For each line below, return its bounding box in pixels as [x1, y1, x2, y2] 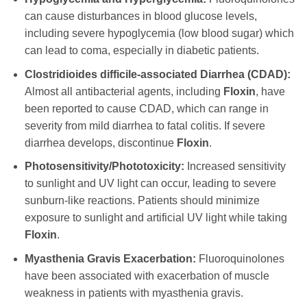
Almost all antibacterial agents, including [24, 85, 223, 97]
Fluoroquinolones [195, 252, 284, 265]
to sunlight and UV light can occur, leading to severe [24, 177, 276, 190]
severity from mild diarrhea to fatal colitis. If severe [24, 119, 265, 132]
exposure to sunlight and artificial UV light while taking [24, 212, 287, 224]
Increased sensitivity [184, 160, 286, 173]
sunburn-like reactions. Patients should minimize [24, 195, 260, 207]
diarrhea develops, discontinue [24, 136, 177, 149]
